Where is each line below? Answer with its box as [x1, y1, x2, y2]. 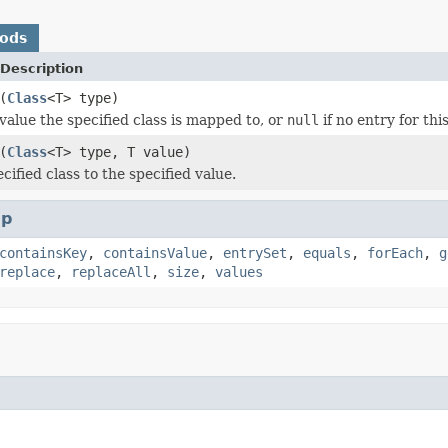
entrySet [223, 244, 287, 261]
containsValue [103, 244, 207, 261]
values [215, 263, 263, 280]
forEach [367, 244, 423, 261]
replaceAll [71, 263, 151, 280]
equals [303, 244, 351, 261]
